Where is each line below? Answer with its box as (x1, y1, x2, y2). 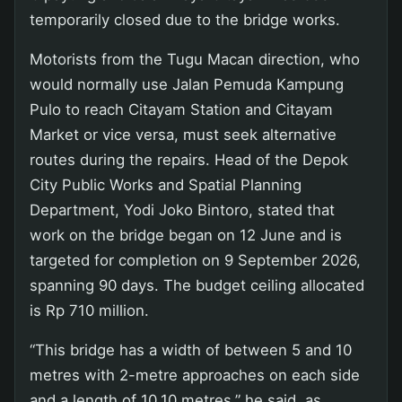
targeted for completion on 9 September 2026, (30, 251, 361, 270)
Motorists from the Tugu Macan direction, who (30, 50, 360, 69)
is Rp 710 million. (30, 301, 149, 320)
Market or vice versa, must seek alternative (30, 126, 336, 144)
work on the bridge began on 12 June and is (30, 226, 342, 245)
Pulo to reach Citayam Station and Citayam (30, 100, 333, 119)
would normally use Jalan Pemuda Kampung (30, 75, 344, 94)
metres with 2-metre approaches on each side (30, 366, 360, 385)
